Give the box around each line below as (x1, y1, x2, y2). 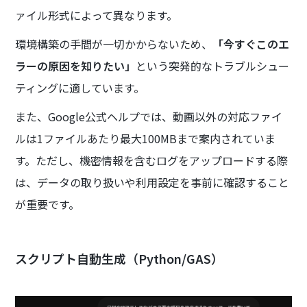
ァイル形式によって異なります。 (15, 6, 184, 23)
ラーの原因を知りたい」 (15, 57, 136, 74)
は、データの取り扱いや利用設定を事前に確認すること (15, 173, 290, 191)
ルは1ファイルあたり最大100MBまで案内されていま (15, 130, 276, 147)
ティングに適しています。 (15, 79, 151, 96)
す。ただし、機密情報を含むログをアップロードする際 (15, 151, 288, 169)
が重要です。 (15, 195, 80, 212)
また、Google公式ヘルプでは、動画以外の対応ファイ (15, 108, 283, 125)
